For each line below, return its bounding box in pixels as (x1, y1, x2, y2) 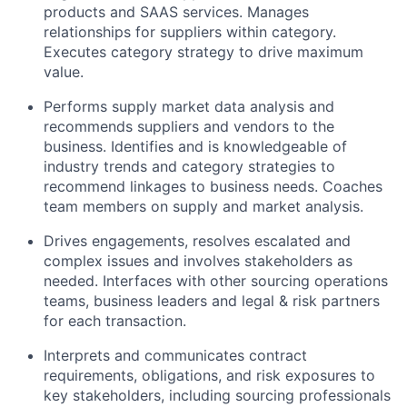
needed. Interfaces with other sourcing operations (44, 272, 388, 290)
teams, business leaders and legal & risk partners (44, 292, 380, 310)
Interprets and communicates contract (44, 346, 307, 364)
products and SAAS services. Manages (44, 3, 309, 21)
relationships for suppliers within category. (44, 23, 336, 41)
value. (44, 63, 84, 81)
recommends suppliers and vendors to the (44, 117, 334, 135)
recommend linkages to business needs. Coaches (44, 177, 382, 195)
